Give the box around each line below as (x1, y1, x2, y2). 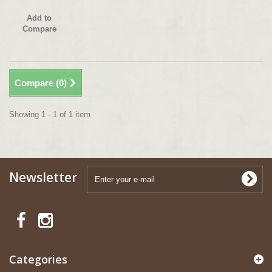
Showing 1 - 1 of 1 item (9, 110, 90, 120)
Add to (27, 13, 52, 23)
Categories (9, 252, 67, 267)
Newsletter (9, 169, 77, 186)
